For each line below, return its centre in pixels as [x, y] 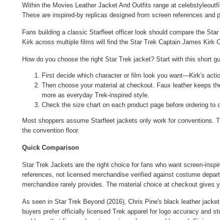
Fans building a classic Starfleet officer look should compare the [114, 32]
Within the [37, 5]
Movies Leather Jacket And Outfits [102, 5]
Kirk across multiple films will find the [76, 42]
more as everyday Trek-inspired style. [96, 95]
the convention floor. [51, 131]
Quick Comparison [51, 148]
